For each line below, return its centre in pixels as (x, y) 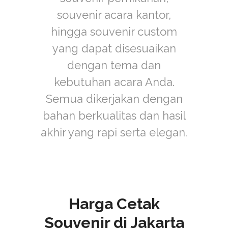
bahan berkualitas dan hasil (114, 116)
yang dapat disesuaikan (114, 48)
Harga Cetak (114, 204)
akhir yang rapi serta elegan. (114, 132)
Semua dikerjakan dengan (114, 99)
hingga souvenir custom (114, 32)
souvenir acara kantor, (114, 15)
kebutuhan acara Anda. (114, 82)
